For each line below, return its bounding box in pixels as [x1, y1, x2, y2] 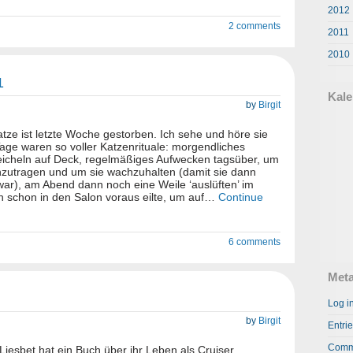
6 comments [229, 236, 281, 247]
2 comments [229, 20, 281, 32]
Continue [218, 191, 263, 203]
